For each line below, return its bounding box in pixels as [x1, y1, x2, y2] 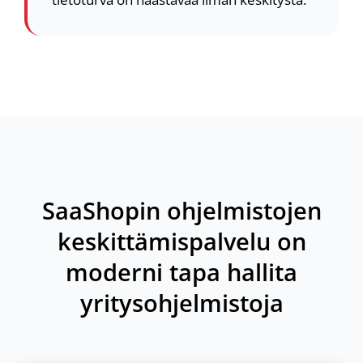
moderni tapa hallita [66, 255, 297, 288]
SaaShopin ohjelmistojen [41, 194, 322, 227]
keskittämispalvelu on [57, 224, 306, 258]
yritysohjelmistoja [79, 286, 284, 319]
